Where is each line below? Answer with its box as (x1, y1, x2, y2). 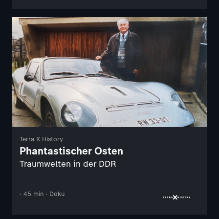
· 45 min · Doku (20, 190, 65, 198)
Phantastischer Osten (20, 145, 123, 157)
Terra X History (20, 135, 63, 143)
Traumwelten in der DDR (20, 159, 116, 169)
